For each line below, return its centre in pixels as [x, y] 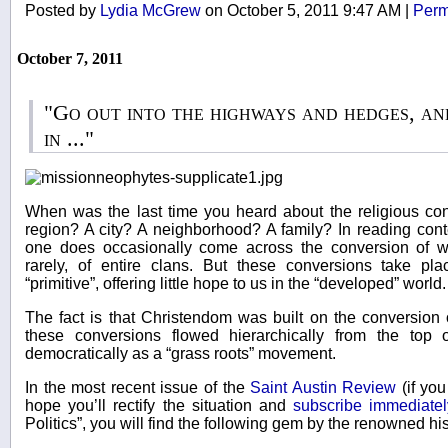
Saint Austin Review [323, 387]
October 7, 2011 [70, 58]
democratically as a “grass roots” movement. [180, 353]
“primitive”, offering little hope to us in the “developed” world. [235, 283]
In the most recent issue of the [138, 387]
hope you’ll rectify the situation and [159, 405]
